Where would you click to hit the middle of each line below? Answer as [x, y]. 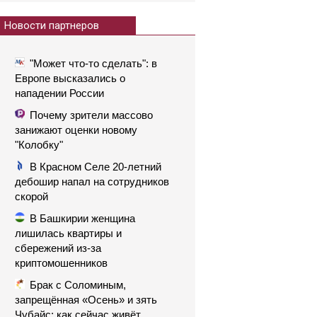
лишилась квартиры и [68, 233]
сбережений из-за [58, 248]
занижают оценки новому [76, 130]
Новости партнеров [52, 25]
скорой [31, 196]
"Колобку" [39, 145]
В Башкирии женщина [82, 218]
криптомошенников [61, 263]
